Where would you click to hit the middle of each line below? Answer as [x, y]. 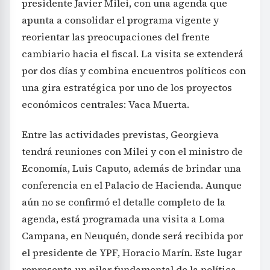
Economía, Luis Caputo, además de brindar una [131, 168]
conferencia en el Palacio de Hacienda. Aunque [132, 185]
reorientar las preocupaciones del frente [116, 36]
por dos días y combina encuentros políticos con [134, 70]
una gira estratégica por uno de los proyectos [127, 87]
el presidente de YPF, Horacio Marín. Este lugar [132, 252]
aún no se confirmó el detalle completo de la [124, 202]
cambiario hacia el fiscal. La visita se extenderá [133, 53]
